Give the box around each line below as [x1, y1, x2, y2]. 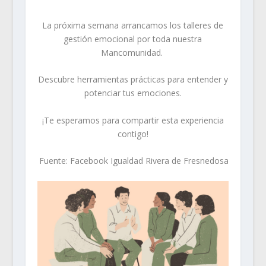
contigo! [117, 128, 148, 140]
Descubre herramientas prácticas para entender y [37, 74, 228, 85]
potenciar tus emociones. [84, 87, 182, 99]
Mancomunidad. [100, 47, 165, 58]
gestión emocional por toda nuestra [64, 33, 202, 45]
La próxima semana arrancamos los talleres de [42, 20, 224, 31]
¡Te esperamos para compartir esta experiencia [42, 114, 224, 126]
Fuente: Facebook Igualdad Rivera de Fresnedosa [39, 155, 229, 167]
